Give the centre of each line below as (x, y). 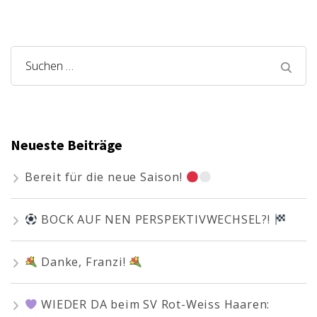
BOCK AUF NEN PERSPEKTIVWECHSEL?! (156, 220)
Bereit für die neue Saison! (105, 177)
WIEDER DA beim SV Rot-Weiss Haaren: (154, 305)
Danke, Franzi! (83, 262)
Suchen (47, 67)
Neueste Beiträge (67, 145)
